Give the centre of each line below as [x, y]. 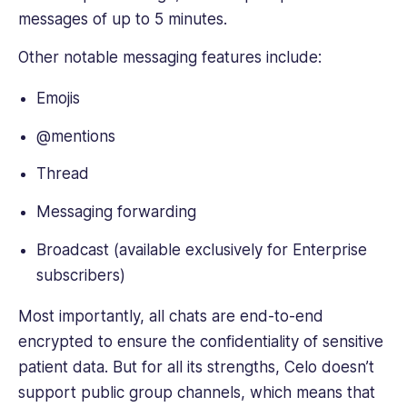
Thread [65, 174]
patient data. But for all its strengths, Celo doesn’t [196, 367]
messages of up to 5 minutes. [125, 19]
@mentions [75, 136]
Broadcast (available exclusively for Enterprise [201, 249]
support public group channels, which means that [197, 392]
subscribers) [80, 275]
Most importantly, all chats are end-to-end [171, 316]
